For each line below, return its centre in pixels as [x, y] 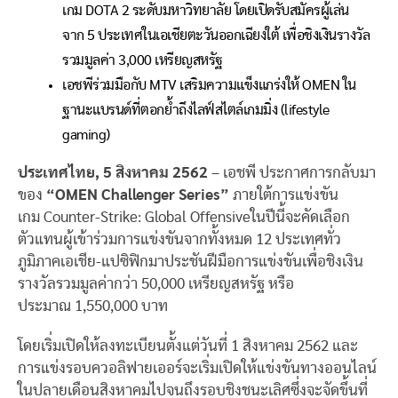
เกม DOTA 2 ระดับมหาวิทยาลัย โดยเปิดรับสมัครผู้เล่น [206, 10]
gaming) [88, 135]
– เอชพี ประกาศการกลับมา [294, 172]
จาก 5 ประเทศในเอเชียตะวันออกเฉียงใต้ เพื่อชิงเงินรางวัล [216, 35]
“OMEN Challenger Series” [138, 195]
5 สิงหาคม [136, 172]
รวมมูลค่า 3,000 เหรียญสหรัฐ [143, 60]
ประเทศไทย [56, 172]
